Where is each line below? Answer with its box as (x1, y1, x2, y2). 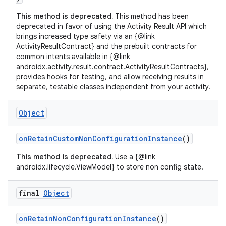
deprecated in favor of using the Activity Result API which (16, 22, 207, 31)
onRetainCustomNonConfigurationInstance (19, 134, 182, 143)
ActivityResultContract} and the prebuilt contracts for (16, 42, 197, 51)
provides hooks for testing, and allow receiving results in (16, 72, 204, 81)
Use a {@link (113, 152, 155, 161)
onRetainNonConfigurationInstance (19, 214, 156, 223)
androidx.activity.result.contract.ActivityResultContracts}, (16, 62, 209, 71)
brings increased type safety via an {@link (16, 32, 155, 41)
